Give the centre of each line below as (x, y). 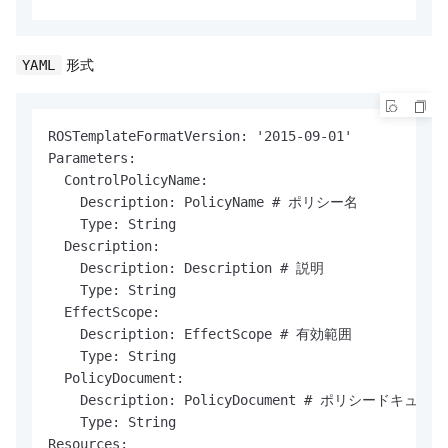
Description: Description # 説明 (186, 267)
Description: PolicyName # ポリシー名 (203, 201)
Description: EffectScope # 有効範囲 (200, 333)
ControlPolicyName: (128, 179)
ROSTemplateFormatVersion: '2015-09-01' (200, 135)
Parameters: (92, 157)
